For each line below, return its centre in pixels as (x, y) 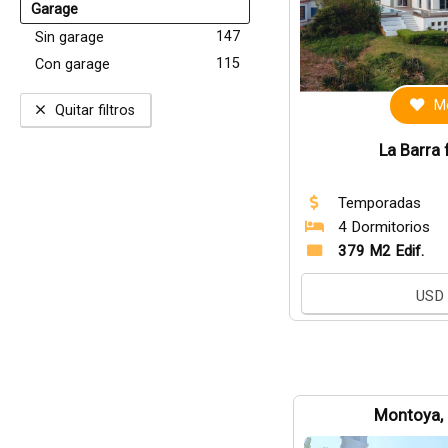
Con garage (72, 64)
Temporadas (379, 203)
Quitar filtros (95, 110)
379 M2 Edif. (380, 251)
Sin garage (69, 37)
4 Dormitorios (383, 227)
